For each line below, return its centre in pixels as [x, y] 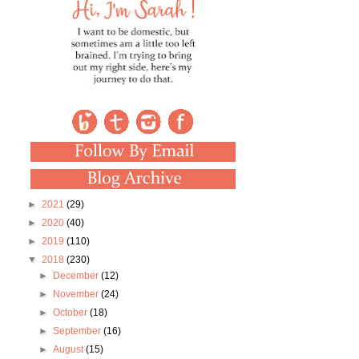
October [71, 313]
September [78, 331]
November [77, 294]
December [77, 276]
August [69, 350]
